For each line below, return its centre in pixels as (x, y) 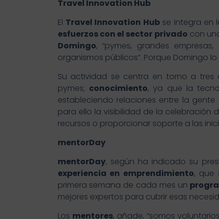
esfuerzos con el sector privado (122, 34)
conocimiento (118, 88)
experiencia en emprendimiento (126, 174)
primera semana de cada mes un (124, 185)
